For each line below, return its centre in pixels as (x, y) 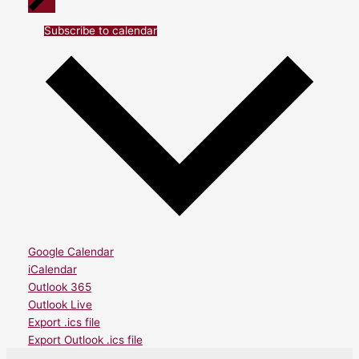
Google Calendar (71, 252)
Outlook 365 (59, 287)
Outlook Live (60, 305)
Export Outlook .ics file (85, 340)
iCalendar (52, 270)
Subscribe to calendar (100, 31)
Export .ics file (64, 323)
